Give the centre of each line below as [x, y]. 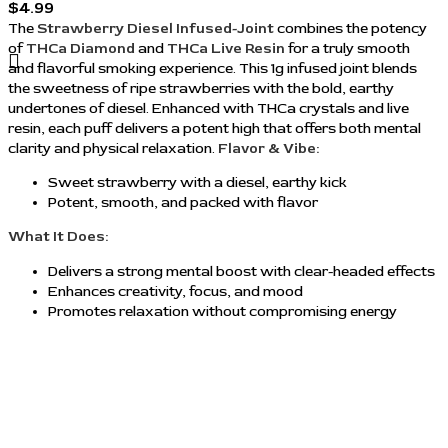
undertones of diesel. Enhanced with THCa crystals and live [208, 108]
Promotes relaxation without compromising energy [222, 311]
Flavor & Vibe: [268, 148]
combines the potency [350, 28]
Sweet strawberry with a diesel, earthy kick [197, 182]
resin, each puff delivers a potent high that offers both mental [214, 128]
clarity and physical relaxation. [113, 148]
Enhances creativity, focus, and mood [175, 291]
